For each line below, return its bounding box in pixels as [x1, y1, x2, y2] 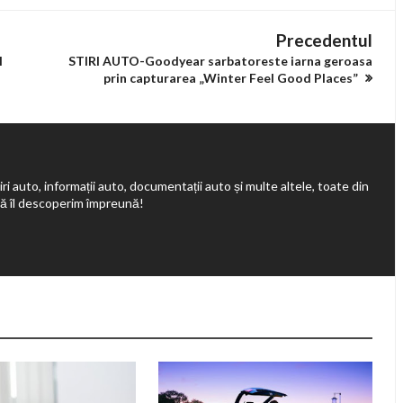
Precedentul [276, 30, 372, 50]
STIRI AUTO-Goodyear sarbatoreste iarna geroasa [68, 53, 372, 68]
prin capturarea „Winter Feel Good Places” [103, 70, 361, 85]
